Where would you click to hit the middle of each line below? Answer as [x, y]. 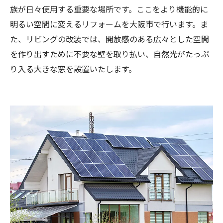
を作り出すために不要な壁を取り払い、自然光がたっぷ [110, 54]
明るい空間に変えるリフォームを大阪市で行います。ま [109, 24]
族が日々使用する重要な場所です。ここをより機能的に [109, 9]
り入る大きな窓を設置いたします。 [73, 68]
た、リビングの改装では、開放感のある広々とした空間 [110, 39]
